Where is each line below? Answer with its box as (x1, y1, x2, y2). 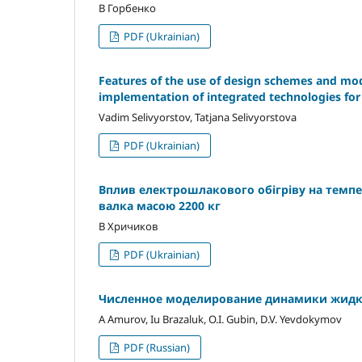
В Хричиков (99, 219, 158, 234)
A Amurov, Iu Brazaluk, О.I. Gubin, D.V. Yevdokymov (99, 312, 342, 327)
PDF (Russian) (121, 340, 191, 356)
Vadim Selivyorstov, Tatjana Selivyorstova (99, 110, 297, 125)
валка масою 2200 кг (99, 198, 221, 214)
